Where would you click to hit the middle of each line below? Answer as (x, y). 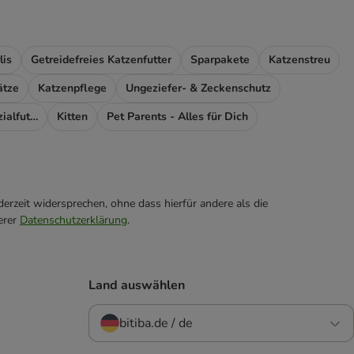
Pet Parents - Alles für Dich (177, 117)
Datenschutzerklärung (73, 220)
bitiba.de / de (156, 324)
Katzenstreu (299, 60)
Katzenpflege (72, 88)
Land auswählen (137, 286)
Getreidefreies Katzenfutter (101, 60)
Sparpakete (220, 60)
